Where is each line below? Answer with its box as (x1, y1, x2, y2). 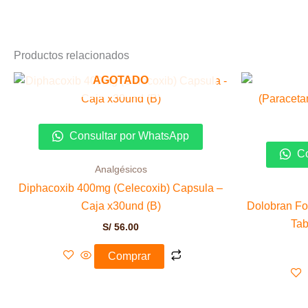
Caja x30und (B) (80, 200, 161, 212)
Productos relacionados (14, 49, 129, 61)
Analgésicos (94, 164, 147, 175)
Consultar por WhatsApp (67, 129, 189, 142)
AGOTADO (93, 74, 148, 86)
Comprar (107, 250, 151, 262)
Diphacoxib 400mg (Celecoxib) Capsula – (19, 182, 223, 195)
